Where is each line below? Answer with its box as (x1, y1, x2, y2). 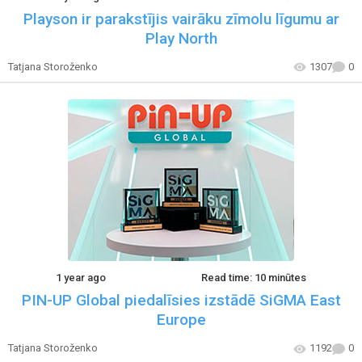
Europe (156, 310, 206, 330)
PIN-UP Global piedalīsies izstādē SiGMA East (21, 291, 341, 310)
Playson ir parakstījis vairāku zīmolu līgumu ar (23, 9, 339, 28)
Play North (145, 28, 217, 48)
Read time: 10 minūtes (201, 271, 306, 284)
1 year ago (56, 271, 106, 284)
